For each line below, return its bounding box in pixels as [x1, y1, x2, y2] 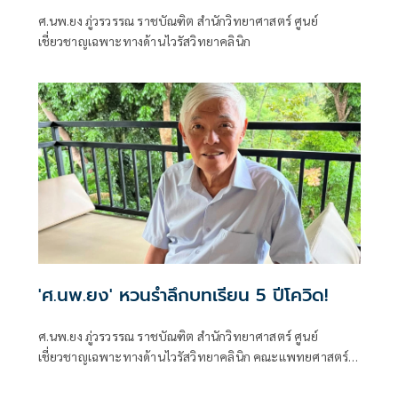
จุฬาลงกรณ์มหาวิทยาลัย [37, 368, 164, 385]
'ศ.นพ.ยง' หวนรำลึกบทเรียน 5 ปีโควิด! [37, 281, 328, 308]
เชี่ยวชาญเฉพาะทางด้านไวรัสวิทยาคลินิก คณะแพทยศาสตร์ [37, 347, 349, 364]
